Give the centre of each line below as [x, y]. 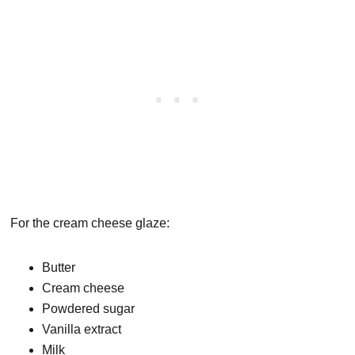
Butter [59, 268]
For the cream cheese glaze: [90, 223]
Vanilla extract [82, 330]
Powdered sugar [89, 309]
